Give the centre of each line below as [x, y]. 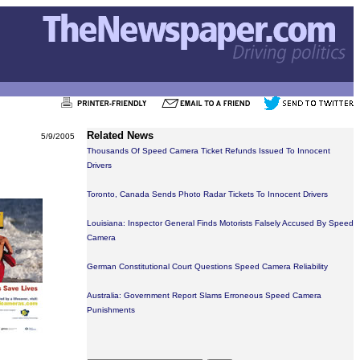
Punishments [111, 310]
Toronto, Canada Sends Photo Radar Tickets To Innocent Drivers [207, 194]
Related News [120, 135]
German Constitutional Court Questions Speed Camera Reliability [207, 266]
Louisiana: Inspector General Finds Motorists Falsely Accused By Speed [220, 223]
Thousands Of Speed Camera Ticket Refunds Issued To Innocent [209, 151]
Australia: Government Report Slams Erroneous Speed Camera [204, 295]
